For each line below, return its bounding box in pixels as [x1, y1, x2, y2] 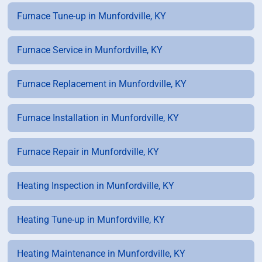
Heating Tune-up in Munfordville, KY [17, 214, 166, 226]
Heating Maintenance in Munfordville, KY [17, 248, 186, 260]
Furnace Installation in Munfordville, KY [17, 112, 180, 124]
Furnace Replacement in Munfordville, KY [17, 78, 187, 90]
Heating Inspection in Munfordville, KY [17, 180, 175, 192]
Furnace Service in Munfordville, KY [17, 44, 163, 56]
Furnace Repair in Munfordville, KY [17, 146, 160, 158]
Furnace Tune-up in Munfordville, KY [17, 11, 167, 22]
